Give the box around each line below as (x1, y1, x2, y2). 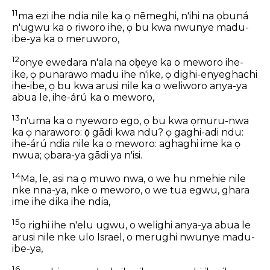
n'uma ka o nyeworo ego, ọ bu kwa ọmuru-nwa (20, 115, 249, 127)
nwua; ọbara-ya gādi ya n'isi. (12, 149, 142, 162)
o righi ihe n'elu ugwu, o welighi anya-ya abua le (20, 219, 251, 231)
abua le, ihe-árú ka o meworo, (12, 91, 154, 103)
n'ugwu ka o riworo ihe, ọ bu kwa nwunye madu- (12, 22, 249, 34)
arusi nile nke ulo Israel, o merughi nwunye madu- (12, 231, 255, 243)
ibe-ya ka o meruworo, (12, 33, 119, 45)
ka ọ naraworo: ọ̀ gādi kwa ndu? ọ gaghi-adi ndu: (12, 127, 243, 139)
